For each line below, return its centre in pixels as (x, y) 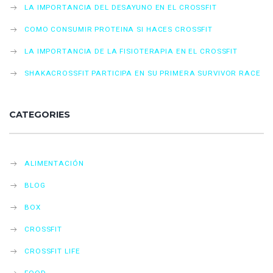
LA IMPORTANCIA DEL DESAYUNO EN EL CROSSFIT (121, 7)
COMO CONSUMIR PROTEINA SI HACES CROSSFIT (119, 29)
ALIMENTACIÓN (54, 163)
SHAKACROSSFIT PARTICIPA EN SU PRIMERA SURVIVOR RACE (143, 73)
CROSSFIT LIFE (52, 251)
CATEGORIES (40, 115)
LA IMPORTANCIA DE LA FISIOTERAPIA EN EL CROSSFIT (131, 51)
